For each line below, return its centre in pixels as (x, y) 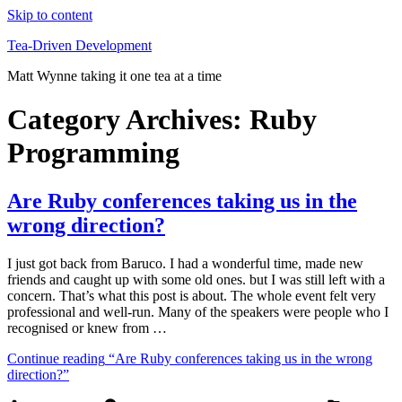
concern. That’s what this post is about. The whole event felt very (192, 295)
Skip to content (50, 15)
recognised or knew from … (87, 328)
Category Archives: (128, 120)
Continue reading (56, 358)
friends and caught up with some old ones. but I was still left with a (196, 279)
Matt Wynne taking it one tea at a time (114, 76)
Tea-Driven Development (79, 45)
